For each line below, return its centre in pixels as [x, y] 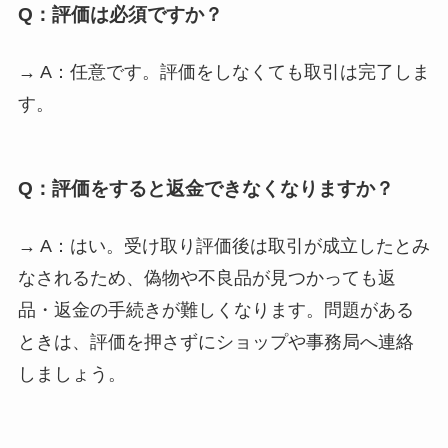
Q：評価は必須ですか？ [120, 14]
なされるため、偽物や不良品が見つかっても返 [206, 278]
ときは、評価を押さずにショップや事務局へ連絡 [215, 342]
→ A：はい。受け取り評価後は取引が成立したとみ [223, 246]
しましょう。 [71, 374]
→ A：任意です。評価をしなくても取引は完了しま [223, 71]
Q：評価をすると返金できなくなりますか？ [205, 189]
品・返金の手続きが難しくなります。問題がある [215, 310]
